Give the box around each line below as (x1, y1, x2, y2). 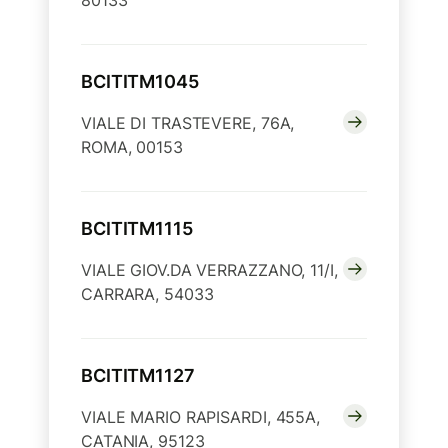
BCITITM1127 (81, 365, 195, 387)
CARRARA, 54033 (81, 284, 214, 305)
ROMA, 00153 (81, 137, 183, 158)
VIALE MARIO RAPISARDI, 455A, (81, 407, 320, 428)
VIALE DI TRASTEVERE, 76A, (81, 113, 295, 134)
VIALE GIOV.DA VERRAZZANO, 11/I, (81, 260, 338, 281)
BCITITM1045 (81, 71, 199, 93)
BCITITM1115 (81, 218, 193, 240)
